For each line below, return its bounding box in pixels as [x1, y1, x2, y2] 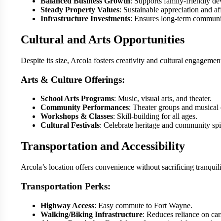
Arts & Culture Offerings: [21, 74, 125, 85]
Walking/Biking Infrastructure [40, 210, 143, 219]
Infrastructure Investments [40, 14, 130, 23]
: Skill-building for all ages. [113, 112, 197, 121]
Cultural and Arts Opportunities [21, 33, 184, 46]
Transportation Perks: [21, 181, 110, 191]
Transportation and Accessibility [21, 140, 185, 153]
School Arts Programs [40, 94, 114, 103]
